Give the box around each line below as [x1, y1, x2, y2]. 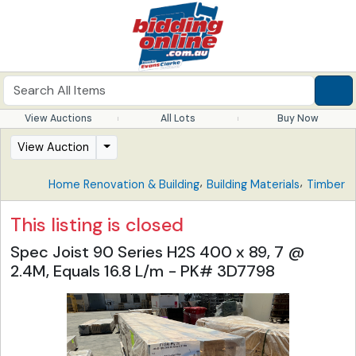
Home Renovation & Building [48, 177, 199, 192]
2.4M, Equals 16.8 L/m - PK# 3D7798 [10, 261, 275, 281]
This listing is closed [10, 213, 184, 237]
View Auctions [24, 112, 92, 125]
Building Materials [207, 177, 300, 192]
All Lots [160, 112, 195, 125]
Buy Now [277, 112, 319, 125]
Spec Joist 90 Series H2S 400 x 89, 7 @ [10, 242, 305, 262]
